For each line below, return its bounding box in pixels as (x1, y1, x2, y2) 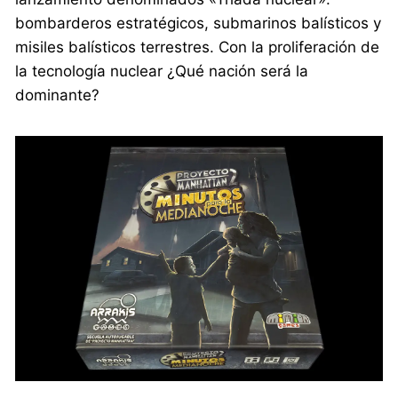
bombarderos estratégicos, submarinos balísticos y (15, 13, 382, 32)
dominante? (15, 85, 100, 104)
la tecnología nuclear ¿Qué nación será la (15, 61, 309, 80)
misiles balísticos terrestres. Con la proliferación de (15, 37, 380, 56)
